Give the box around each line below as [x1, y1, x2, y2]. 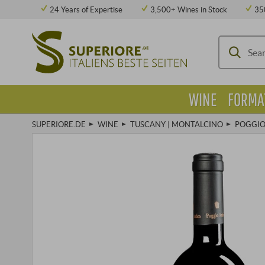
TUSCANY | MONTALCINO [130, 119, 223, 129]
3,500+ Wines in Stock [150, 5, 227, 14]
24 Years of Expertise [50, 5, 123, 14]
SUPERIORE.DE [31, 119, 86, 129]
